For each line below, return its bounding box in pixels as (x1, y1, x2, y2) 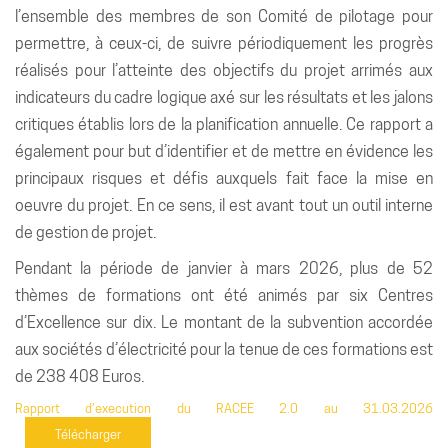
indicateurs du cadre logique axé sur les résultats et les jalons (15, 87, 433, 107)
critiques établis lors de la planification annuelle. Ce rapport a (15, 114, 433, 134)
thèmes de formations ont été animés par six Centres (15, 286, 433, 306)
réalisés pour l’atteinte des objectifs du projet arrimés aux (15, 60, 433, 80)
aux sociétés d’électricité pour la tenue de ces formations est (15, 340, 433, 360)
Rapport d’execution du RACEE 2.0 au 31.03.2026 (15, 400, 433, 416)
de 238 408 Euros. (15, 367, 147, 387)
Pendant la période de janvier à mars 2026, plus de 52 (15, 259, 433, 279)
